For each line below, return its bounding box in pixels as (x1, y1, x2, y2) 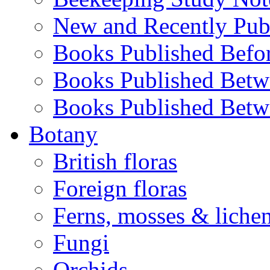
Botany (29, 121, 98, 148)
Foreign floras (53, 175, 187, 202)
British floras (53, 148, 177, 175)
